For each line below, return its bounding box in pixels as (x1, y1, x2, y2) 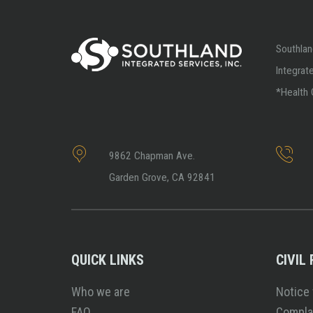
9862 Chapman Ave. (109, 150, 195, 162)
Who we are (71, 284, 130, 299)
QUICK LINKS (71, 252, 144, 268)
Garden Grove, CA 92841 (109, 171, 215, 184)
